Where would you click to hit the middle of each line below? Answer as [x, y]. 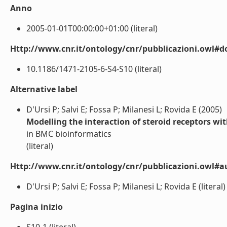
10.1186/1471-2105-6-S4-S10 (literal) [94, 69]
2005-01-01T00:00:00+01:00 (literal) [92, 28]
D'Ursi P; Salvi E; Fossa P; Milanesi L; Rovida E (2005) [124, 109]
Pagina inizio [36, 207]
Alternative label [44, 89]
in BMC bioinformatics [69, 134]
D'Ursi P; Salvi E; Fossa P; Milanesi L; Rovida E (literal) [126, 186]
